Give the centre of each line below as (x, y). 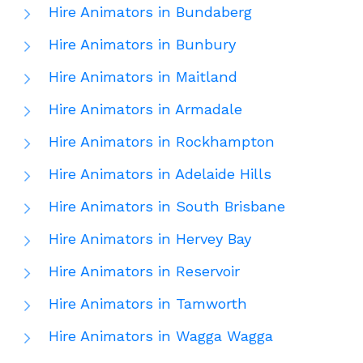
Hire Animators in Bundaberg (150, 12)
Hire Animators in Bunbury (142, 45)
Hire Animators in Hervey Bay (150, 239)
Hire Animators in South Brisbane (167, 207)
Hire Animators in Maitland (143, 77)
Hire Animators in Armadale (145, 109)
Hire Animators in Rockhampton (162, 142)
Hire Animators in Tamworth (148, 304)
